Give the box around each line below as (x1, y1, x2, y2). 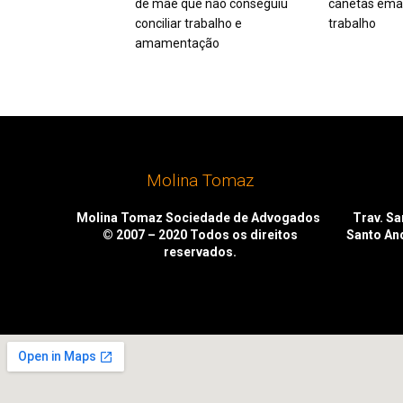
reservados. (163, 244, 237, 259)
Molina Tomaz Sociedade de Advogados (76, 210, 323, 225)
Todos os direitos (189, 227, 298, 242)
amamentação (135, 35, 219, 50)
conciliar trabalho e (135, 15, 242, 31)
